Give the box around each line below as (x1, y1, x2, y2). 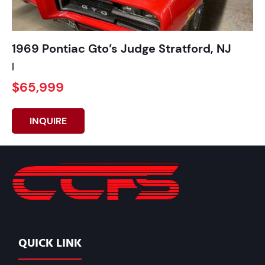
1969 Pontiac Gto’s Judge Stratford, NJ (12, 40, 231, 56)
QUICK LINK (18, 234, 82, 251)
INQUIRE (30, 114, 67, 127)
